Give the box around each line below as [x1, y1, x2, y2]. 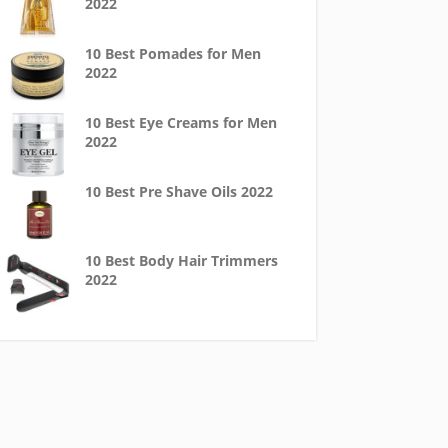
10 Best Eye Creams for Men [84, 113, 277, 132]
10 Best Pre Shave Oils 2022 [84, 182, 273, 201]
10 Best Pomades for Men [84, 44, 261, 63]
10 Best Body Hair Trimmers [84, 251, 278, 270]
